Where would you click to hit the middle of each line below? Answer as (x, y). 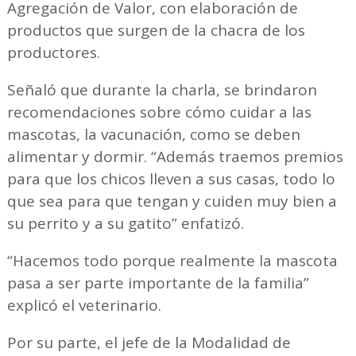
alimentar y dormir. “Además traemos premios (175, 157)
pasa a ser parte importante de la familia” (158, 283)
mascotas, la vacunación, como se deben (153, 135)
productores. (53, 53)
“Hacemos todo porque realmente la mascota (172, 261)
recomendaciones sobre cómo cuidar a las (159, 112)
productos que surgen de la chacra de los (156, 31)
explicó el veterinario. (84, 306)
